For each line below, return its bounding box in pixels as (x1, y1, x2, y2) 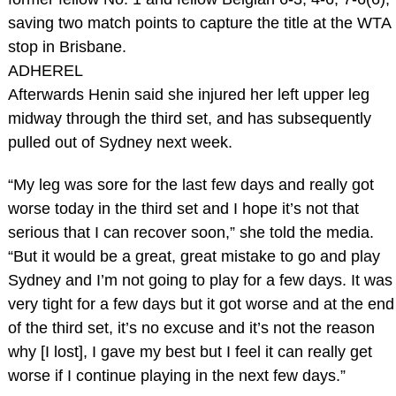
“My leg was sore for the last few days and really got (7, 175, 374, 194)
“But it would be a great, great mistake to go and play (7, 247, 380, 265)
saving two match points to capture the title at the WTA (7, 13, 391, 32)
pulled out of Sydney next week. (7, 133, 232, 151)
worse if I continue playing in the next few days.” (7, 366, 346, 385)
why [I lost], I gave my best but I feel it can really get (7, 342, 372, 361)
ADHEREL (7, 61, 83, 80)
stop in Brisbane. (7, 37, 126, 56)
